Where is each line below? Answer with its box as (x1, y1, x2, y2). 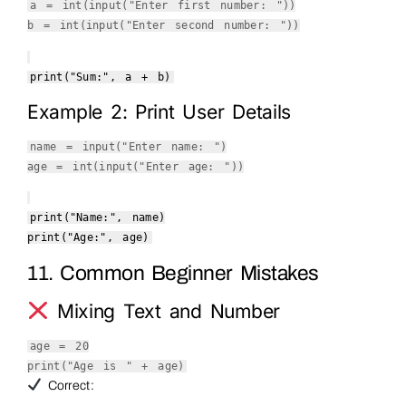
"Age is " (66, 360, 132, 373)
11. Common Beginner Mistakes (27, 262, 319, 285)
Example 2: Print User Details (27, 100, 292, 123)
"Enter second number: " (125, 19, 287, 33)
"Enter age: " (139, 159, 231, 173)
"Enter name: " (121, 140, 220, 153)
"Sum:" (69, 70, 110, 83)
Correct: (42, 379, 94, 393)
